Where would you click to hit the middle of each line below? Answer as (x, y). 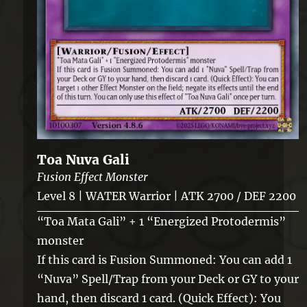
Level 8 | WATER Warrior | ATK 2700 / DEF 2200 (167, 196)
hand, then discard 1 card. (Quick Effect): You (159, 298)
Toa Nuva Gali (84, 159)
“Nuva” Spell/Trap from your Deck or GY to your (168, 279)
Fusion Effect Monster (93, 176)
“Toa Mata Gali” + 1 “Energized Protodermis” (162, 221)
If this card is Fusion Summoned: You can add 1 (165, 259)
